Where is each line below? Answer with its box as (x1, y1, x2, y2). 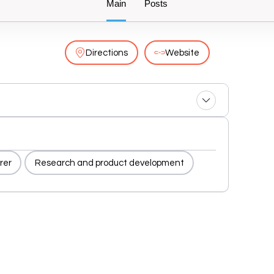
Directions (86, 48, 128, 57)
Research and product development (34, 158, 184, 168)
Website (165, 48, 199, 57)
